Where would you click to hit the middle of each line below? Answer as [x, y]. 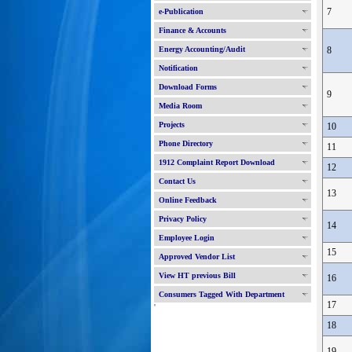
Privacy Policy [183, 219]
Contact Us [177, 181]
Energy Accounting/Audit [202, 49]
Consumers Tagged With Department [222, 294]
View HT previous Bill [197, 275]
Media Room [180, 106]
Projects [172, 125]
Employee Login [187, 238]
